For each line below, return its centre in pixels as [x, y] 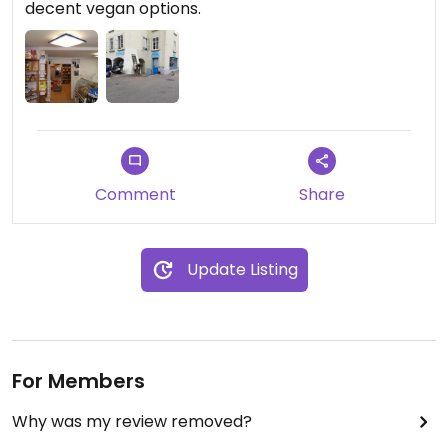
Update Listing [242, 270]
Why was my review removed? [132, 422]
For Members [78, 381]
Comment [135, 195]
